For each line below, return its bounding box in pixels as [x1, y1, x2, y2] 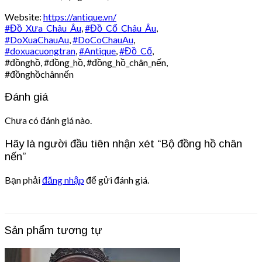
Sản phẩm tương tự [5, 224, 102, 237]
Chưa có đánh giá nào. [5, 115, 92, 126]
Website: [5, 11, 43, 22]
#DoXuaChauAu [5, 33, 69, 45]
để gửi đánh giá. [84, 174, 149, 185]
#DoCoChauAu [73, 33, 133, 45]
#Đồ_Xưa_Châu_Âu [5, 22, 81, 33]
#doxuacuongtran [5, 44, 75, 56]
